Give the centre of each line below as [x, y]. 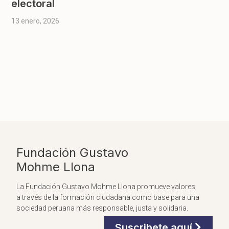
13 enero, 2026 [36, 21]
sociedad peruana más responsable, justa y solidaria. [102, 208]
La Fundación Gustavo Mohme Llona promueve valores [106, 187]
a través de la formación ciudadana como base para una [108, 198]
